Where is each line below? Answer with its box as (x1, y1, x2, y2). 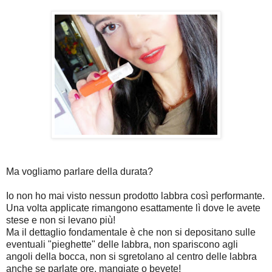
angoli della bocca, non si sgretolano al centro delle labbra (6, 251, 257, 262)
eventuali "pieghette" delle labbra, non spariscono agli (6, 239, 238, 250)
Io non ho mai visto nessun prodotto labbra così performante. (6, 190, 265, 201)
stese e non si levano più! (6, 214, 115, 225)
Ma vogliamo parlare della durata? (6, 166, 153, 177)
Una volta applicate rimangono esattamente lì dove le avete (6, 202, 260, 213)
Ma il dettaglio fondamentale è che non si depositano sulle (6, 226, 256, 237)
